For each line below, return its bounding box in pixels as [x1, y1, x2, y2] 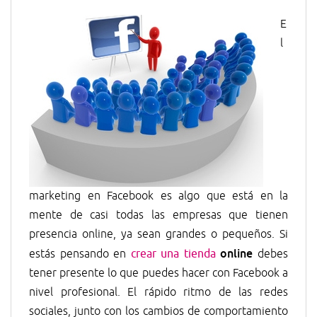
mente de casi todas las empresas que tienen [29, 208, 288, 222]
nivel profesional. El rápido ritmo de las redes [29, 285, 288, 299]
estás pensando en [29, 247, 131, 261]
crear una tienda [130, 247, 216, 261]
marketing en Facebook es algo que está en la [29, 189, 288, 203]
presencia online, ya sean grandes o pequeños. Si [29, 227, 288, 241]
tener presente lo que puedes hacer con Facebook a [29, 266, 288, 280]
